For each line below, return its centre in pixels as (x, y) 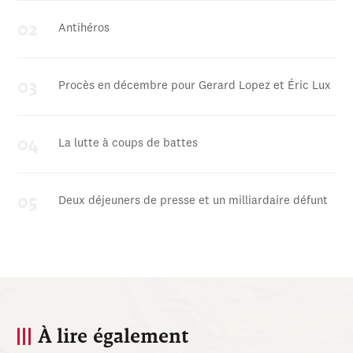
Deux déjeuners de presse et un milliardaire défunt (193, 201)
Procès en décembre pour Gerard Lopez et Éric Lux (195, 86)
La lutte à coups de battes (128, 143)
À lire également (114, 336)
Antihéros (84, 28)
